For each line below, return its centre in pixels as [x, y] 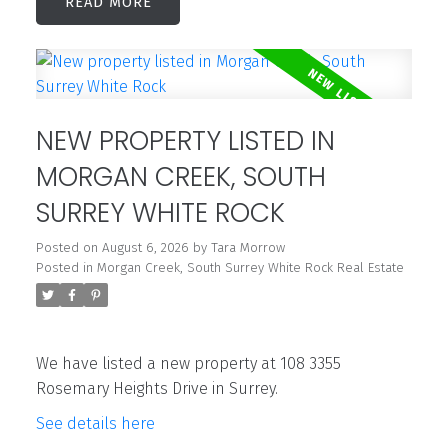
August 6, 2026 [145, 248]
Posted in [64, 268]
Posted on [68, 248]
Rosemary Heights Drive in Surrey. [156, 389]
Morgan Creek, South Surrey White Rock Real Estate [250, 268]
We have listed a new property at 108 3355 [188, 364]
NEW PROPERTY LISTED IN [185, 141]
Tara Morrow [247, 248]
